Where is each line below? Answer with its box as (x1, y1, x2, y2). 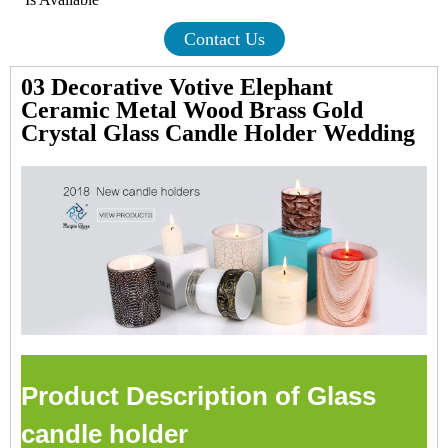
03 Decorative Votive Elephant (21, 74, 333, 100)
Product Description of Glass (21, 381, 376, 410)
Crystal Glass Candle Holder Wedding (21, 120, 415, 146)
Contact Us (183, 29, 265, 49)
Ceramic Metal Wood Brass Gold (21, 97, 363, 123)
